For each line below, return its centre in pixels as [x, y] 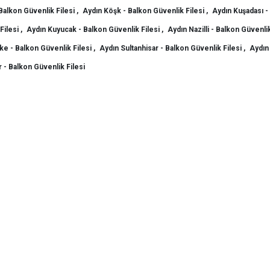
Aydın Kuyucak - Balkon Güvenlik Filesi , [96, 30]
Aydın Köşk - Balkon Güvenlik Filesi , [146, 11]
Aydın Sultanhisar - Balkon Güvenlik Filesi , [173, 48]
